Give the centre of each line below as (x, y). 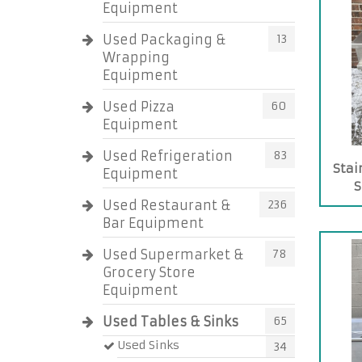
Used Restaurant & (167, 205)
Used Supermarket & (173, 255)
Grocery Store (149, 272)
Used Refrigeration (168, 156)
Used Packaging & (164, 40)
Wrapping (136, 57)
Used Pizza (139, 107)
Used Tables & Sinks (170, 322)
